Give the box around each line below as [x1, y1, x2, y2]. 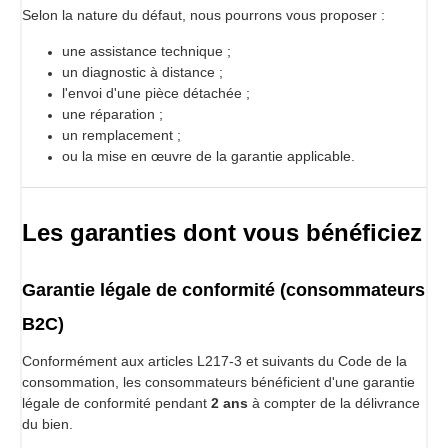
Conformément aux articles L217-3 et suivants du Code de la [22, 352, 407, 369]
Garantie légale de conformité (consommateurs [22, 279, 425, 300]
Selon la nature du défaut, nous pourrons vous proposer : [22, 6, 385, 23]
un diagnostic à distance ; [62, 63, 223, 80]
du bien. [22, 415, 73, 432]
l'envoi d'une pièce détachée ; [62, 84, 250, 101]
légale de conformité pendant [22, 394, 211, 411]
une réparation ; [62, 105, 163, 122]
